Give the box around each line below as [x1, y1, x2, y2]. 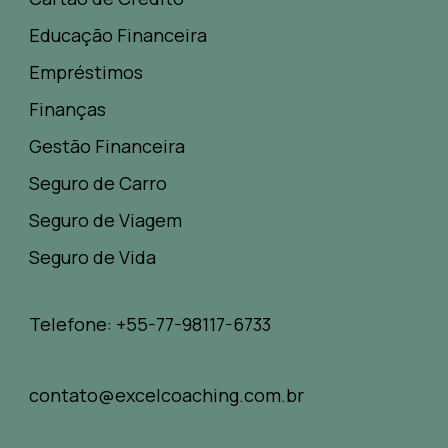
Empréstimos [29, 59, 143, 84]
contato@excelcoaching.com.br [29, 382, 304, 407]
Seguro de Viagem [29, 207, 182, 232]
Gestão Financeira [29, 133, 185, 158]
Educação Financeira [29, 22, 207, 47]
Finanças [29, 96, 106, 121]
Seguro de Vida [29, 244, 156, 269]
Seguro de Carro [29, 170, 167, 195]
